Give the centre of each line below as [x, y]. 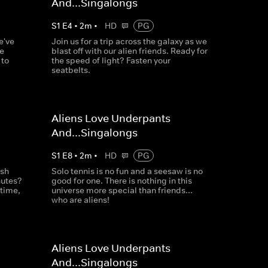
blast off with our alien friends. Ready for [129, 51]
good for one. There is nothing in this [121, 181]
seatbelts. [71, 70]
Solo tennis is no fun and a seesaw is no [127, 171]
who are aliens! [80, 200]
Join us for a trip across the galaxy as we [129, 41]
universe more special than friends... [122, 190]
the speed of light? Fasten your [111, 60]
